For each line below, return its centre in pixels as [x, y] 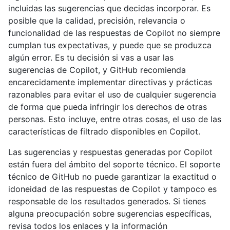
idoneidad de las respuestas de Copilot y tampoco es [112, 189]
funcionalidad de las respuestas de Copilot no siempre [114, 33]
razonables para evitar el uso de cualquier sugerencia [112, 95]
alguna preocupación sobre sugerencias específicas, [110, 214]
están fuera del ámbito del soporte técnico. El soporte [114, 165]
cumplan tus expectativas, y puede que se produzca [110, 45]
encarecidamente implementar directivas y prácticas [110, 82]
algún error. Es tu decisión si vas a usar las [91, 58]
